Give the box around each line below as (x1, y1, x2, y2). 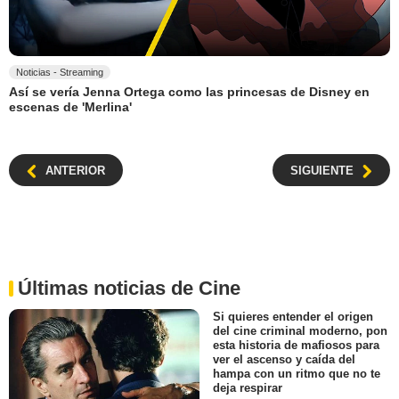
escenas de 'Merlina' (9, 100, 132, 115)
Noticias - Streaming (16, 66, 103, 77)
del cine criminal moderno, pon (213, 324, 387, 338)
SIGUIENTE (290, 164, 354, 178)
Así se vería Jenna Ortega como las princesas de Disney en (9, 84, 370, 99)
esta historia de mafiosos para (213, 338, 379, 353)
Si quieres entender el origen (213, 310, 373, 324)
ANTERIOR (45, 164, 105, 178)
